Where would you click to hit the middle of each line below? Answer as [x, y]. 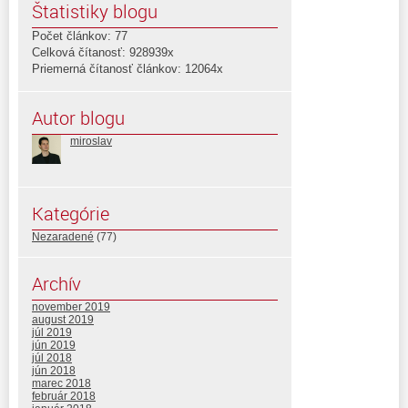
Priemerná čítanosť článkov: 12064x [127, 68]
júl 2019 [52, 332]
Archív [56, 283]
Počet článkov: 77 [80, 36]
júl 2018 [52, 357]
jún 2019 [54, 345]
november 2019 [71, 306]
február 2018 [64, 396]
